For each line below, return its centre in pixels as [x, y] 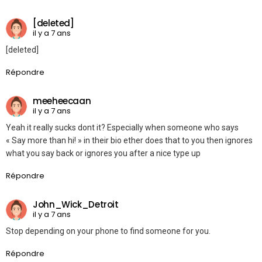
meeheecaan [62, 101]
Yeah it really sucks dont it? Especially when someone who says [122, 128]
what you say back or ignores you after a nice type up [103, 154]
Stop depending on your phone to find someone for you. [108, 231]
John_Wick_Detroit [76, 204]
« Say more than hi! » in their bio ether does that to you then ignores [129, 141]
